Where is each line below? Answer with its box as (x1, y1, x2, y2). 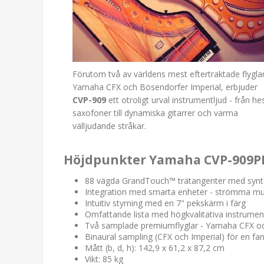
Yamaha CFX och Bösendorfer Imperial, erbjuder (72, 81, 258, 93)
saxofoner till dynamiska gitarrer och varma (72, 107, 238, 118)
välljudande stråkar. (72, 120, 146, 131)
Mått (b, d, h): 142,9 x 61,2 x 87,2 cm (85, 242, 225, 253)
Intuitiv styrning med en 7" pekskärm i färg (85, 197, 246, 209)
